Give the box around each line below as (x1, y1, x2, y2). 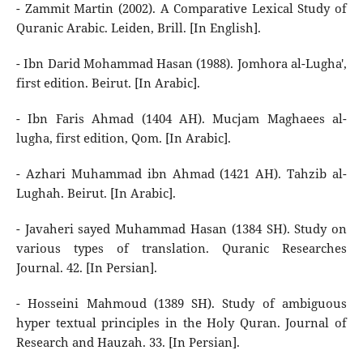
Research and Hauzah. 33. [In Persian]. (15, 334, 240, 352)
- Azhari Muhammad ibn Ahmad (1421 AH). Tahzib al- (15, 165, 348, 183)
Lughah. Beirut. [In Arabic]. (15, 185, 176, 203)
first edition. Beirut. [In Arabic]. (15, 75, 200, 92)
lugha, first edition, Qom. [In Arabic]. (15, 130, 231, 147)
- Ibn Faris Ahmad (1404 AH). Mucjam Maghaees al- (15, 110, 348, 128)
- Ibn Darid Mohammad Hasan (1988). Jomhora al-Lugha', (15, 55, 348, 73)
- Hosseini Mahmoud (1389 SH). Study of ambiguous (15, 295, 348, 313)
